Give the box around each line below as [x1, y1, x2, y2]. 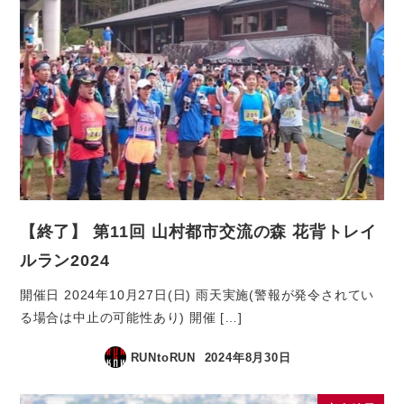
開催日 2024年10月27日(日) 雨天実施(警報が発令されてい [19, 287, 375, 302]
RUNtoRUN [130, 350, 197, 364]
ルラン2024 [19, 251, 110, 271]
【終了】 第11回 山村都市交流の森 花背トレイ [19, 222, 378, 242]
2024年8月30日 [204, 350, 291, 364]
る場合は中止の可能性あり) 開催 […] [19, 309, 243, 325]
